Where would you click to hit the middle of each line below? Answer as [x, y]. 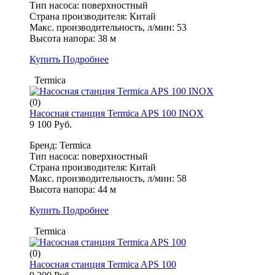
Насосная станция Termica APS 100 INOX [117, 114]
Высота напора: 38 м [73, 39]
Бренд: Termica [60, 145]
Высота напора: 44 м [73, 190]
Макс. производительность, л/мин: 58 [108, 179]
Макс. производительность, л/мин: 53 [108, 28]
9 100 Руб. [51, 125]
